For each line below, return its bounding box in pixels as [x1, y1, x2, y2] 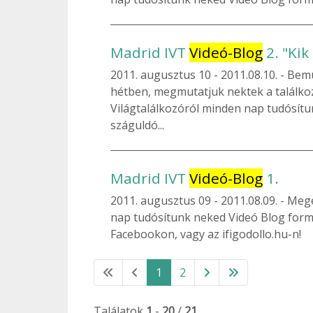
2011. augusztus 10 [110, 66, 214, 82]
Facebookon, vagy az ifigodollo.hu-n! [110, 226, 301, 242]
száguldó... [110, 117, 164, 133]
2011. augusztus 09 [110, 192, 214, 208]
